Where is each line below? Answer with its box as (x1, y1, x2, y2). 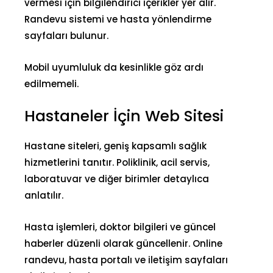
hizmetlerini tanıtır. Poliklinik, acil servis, (24, 155, 210, 169)
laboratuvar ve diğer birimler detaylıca (24, 172, 209, 185)
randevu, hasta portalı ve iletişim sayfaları (24, 253, 228, 266)
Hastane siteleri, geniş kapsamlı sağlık (24, 139, 207, 152)
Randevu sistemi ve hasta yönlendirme (24, 12, 211, 26)
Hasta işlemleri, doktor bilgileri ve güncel (24, 220, 216, 233)
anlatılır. (24, 188, 63, 202)
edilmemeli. (24, 77, 79, 90)
